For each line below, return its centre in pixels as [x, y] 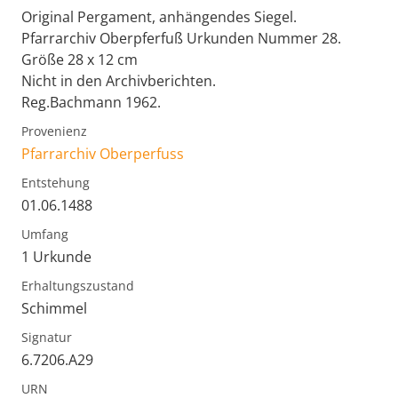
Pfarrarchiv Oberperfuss [103, 153]
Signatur [47, 337]
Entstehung [56, 182]
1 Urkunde [56, 256]
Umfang [45, 234]
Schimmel [54, 308]
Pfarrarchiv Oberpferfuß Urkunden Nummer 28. [181, 38]
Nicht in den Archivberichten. [119, 80]
